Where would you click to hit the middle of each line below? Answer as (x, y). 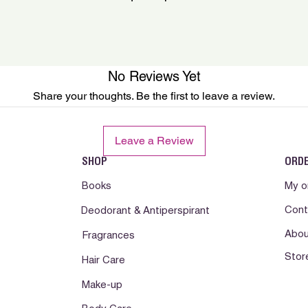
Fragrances (108, 236)
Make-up (102, 286)
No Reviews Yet (154, 76)
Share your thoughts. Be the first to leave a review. (154, 96)
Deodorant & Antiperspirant (145, 211)
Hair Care (103, 261)
